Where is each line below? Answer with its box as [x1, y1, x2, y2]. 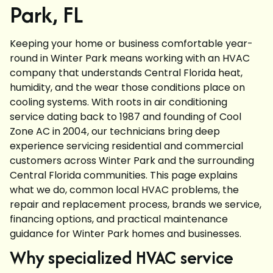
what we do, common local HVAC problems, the [10, 183, 239, 197]
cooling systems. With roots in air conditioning [10, 95, 227, 110]
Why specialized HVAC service [10, 244, 233, 271]
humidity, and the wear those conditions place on [10, 80, 245, 95]
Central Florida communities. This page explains [10, 168, 238, 183]
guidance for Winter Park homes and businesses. [10, 227, 241, 241]
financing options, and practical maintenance [10, 212, 228, 227]
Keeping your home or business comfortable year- [10, 37, 253, 51]
